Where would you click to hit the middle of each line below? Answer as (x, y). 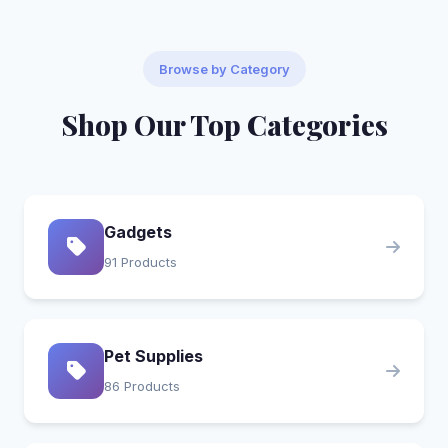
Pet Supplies (153, 356)
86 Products (142, 386)
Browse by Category (224, 69)
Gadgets (138, 232)
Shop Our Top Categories (224, 124)
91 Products (140, 262)
